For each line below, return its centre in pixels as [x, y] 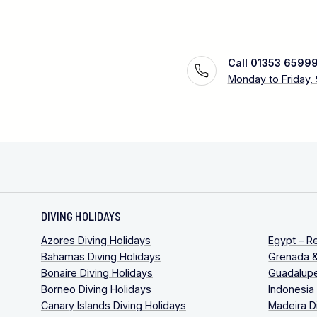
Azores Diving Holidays [96, 240]
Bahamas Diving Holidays [100, 256]
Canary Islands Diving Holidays [113, 305]
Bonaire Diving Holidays [97, 272]
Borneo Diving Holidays [96, 289]
